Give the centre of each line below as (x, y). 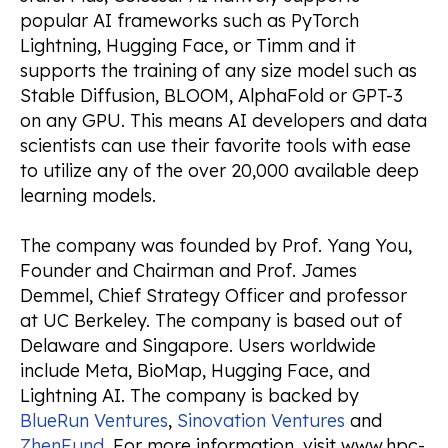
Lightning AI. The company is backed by (189, 395)
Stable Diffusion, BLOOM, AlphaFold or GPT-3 (211, 95)
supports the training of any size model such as (218, 70)
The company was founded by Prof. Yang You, (216, 245)
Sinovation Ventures (261, 420)
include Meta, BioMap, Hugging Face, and (195, 370)
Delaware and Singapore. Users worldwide (198, 345)
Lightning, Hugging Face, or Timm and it (188, 45)
